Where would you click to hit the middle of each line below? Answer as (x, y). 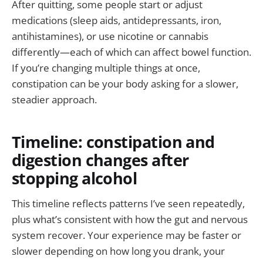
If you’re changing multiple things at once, (106, 68)
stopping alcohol (75, 178)
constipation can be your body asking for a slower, (125, 83)
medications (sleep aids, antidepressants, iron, (117, 20)
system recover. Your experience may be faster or (127, 235)
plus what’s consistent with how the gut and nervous (130, 219)
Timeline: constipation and (113, 142)
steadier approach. (54, 99)
